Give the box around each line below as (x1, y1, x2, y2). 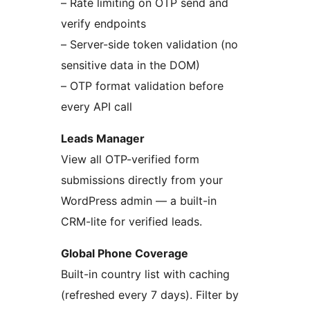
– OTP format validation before (61, 79, 224, 93)
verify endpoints (61, 17, 146, 31)
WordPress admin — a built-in (61, 194, 217, 208)
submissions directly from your (61, 173, 223, 188)
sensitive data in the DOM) (61, 58, 200, 73)
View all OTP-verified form (61, 152, 199, 167)
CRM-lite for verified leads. (61, 215, 202, 229)
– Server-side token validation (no (61, 37, 238, 52)
